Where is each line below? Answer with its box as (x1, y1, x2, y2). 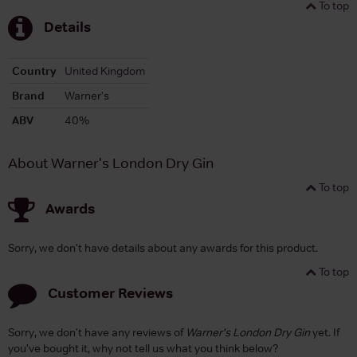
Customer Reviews (48, 283, 173, 302)
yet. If (310, 324, 339, 339)
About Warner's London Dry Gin (8, 154, 214, 172)
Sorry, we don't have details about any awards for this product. (8, 240, 318, 255)
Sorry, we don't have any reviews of (8, 324, 186, 339)
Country (12, 63, 57, 78)
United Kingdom (65, 63, 145, 78)
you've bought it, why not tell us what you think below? (8, 340, 278, 355)
